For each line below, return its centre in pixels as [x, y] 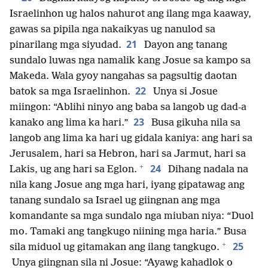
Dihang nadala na [207, 169]
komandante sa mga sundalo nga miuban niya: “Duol [132, 216]
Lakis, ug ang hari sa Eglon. [73, 169]
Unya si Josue [184, 92]
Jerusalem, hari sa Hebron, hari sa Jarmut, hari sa [128, 154]
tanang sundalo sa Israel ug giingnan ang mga [115, 200]
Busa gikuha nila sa [195, 123]
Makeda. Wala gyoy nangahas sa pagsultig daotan [123, 76]
